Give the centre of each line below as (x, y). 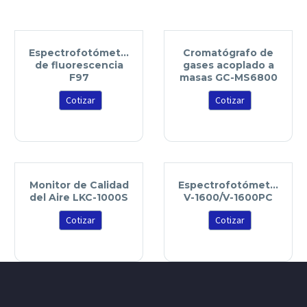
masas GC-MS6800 (228, 78)
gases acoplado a (228, 65)
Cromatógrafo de (228, 53)
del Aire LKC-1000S (79, 198)
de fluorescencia (79, 65)
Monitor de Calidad (79, 185)
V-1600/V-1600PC (228, 198)
